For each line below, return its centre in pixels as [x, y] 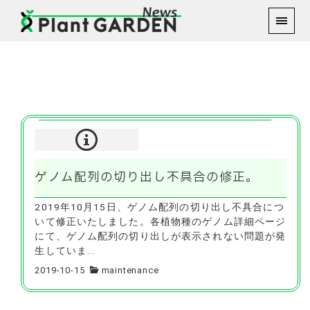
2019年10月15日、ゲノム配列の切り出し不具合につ [159, 207]
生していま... [65, 251]
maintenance [130, 270]
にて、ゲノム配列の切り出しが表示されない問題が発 [161, 236]
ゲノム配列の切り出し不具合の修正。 [147, 178]
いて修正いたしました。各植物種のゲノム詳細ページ [161, 222]
